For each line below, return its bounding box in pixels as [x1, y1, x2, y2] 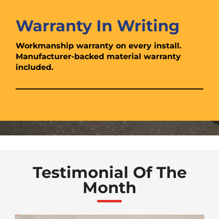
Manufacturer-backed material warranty [16, 52, 181, 62]
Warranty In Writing [16, 16, 179, 36]
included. [16, 63, 53, 72]
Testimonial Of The [32, 163, 187, 182]
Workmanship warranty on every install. [16, 41, 181, 51]
